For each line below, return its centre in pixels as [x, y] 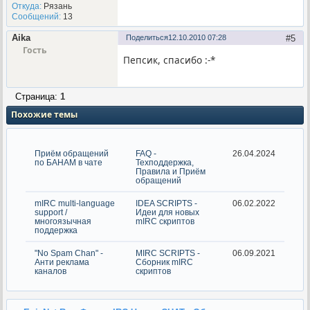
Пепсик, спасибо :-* [170, 60]
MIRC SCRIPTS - [167, 253]
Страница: [37, 96]
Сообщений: [36, 17]
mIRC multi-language [74, 203]
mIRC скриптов [165, 221]
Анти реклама [62, 262]
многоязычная [63, 221]
